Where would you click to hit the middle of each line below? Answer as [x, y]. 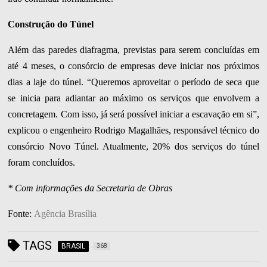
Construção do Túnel [51, 24]
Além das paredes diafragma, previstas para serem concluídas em [133, 50]
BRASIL [74, 246]
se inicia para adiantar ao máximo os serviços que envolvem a [133, 98]
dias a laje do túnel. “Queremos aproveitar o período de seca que [133, 82]
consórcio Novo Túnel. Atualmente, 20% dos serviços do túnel [133, 147]
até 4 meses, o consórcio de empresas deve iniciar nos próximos [133, 66]
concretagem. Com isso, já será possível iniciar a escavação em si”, [133, 114]
